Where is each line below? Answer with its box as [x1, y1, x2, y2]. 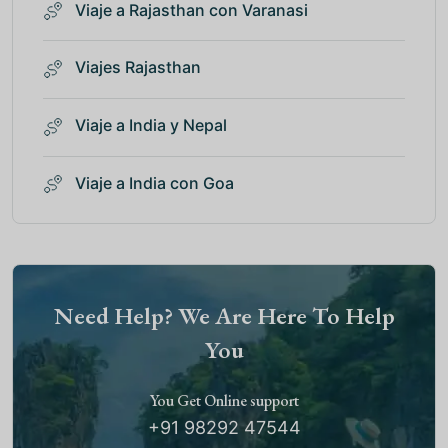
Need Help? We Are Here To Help [53, 299, 395, 331]
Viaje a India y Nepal [71, 115, 227, 136]
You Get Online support [149, 389, 299, 411]
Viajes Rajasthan [71, 57, 201, 78]
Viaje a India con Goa [71, 172, 234, 193]
